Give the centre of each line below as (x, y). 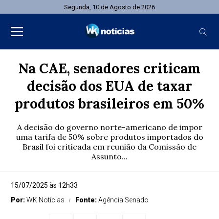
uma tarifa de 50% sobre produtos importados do (109, 137)
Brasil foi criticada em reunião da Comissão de (109, 147)
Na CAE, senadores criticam (109, 68)
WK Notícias (46, 200)
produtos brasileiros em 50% (109, 104)
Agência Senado (124, 200)
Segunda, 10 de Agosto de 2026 (109, 7)
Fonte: (87, 200)
